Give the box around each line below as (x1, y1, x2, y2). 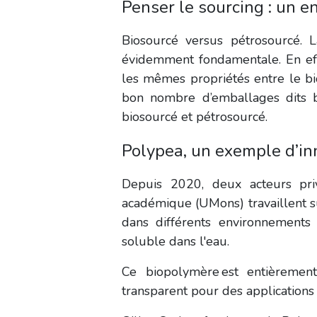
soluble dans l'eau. (122, 232, 231, 250)
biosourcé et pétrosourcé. (122, 108, 271, 125)
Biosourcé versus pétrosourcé (122, 31, 300, 49)
